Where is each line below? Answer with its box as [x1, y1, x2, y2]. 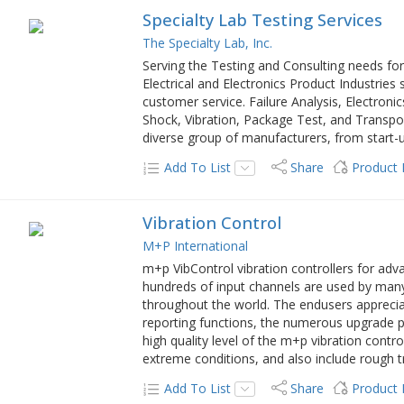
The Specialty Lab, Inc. [142, 33, 273, 51]
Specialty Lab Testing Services [142, 8, 383, 31]
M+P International [142, 236, 249, 254]
